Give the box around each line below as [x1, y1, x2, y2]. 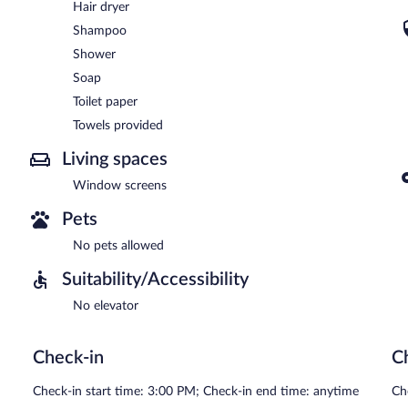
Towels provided [73, 118, 163, 132]
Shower [73, 47, 116, 61]
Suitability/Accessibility [62, 270, 249, 289]
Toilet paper [73, 95, 138, 108]
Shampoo [73, 24, 127, 37]
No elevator [73, 299, 138, 312]
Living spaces [62, 149, 168, 168]
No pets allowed [73, 239, 164, 252]
